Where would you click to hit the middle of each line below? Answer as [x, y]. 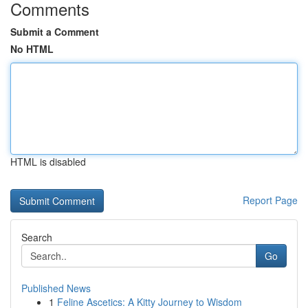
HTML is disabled [48, 162]
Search [37, 237]
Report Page [270, 200]
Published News [56, 288]
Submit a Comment [55, 32]
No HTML [32, 49]
